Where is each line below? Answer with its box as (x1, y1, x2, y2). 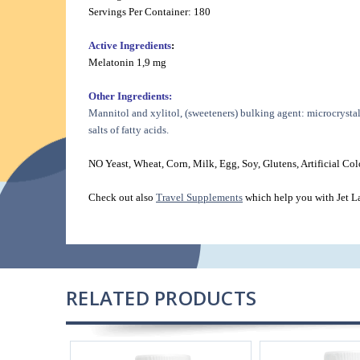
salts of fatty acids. (88, 124, 169, 137)
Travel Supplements (156, 191, 243, 204)
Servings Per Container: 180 (88, 6, 211, 18)
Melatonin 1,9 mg (88, 56, 166, 69)
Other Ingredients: (88, 90, 172, 103)
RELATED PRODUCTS (66, 284, 256, 312)
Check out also (88, 191, 156, 204)
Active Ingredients (88, 39, 171, 52)
